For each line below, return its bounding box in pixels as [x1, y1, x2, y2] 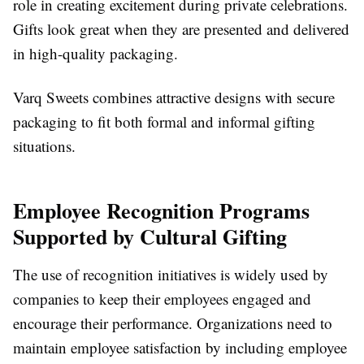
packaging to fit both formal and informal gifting [13, 110, 315, 132]
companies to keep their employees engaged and [13, 288, 311, 309]
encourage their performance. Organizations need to [13, 312, 332, 333]
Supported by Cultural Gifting [13, 220, 287, 252]
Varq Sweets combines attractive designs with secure [13, 86, 335, 107]
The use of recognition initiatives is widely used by [13, 263, 328, 284]
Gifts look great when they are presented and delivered [13, 18, 349, 39]
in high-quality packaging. [13, 42, 178, 63]
